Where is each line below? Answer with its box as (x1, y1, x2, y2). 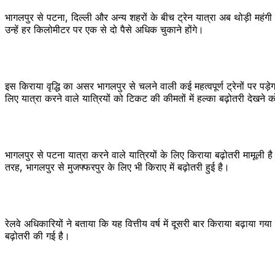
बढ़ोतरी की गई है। (5, 229, 70, 242)
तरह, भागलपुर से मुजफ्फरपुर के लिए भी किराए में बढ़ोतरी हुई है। (5, 160, 230, 173)
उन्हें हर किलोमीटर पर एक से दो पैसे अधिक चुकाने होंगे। (5, 23, 204, 36)
